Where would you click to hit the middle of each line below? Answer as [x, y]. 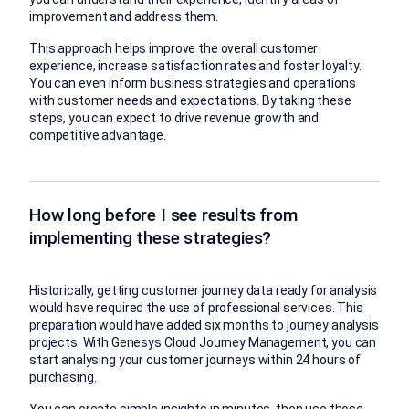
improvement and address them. [124, 16]
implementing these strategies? [151, 237]
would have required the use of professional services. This [196, 307]
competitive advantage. [98, 135]
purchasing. [63, 377]
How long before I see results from [163, 215]
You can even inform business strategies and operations [193, 83]
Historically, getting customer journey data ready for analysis [204, 290]
